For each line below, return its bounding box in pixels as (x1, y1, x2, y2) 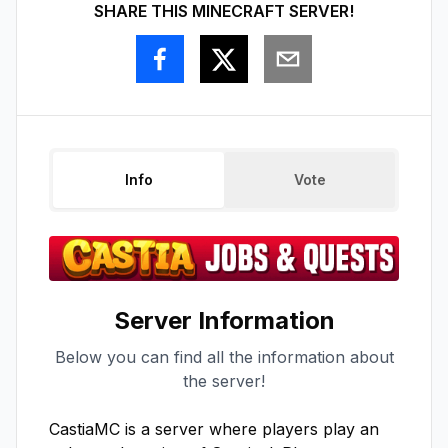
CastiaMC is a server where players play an (49, 418, 379, 439)
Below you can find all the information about (54, 346, 394, 367)
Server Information (113, 305, 335, 335)
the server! (183, 370, 265, 391)
